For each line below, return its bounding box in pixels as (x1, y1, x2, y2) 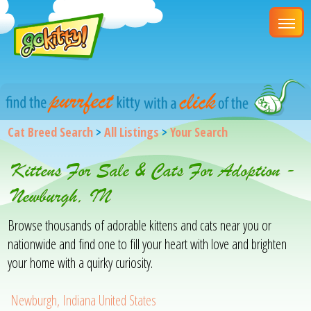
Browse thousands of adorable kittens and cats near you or (8, 215, 272, 235)
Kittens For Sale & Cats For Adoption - (11, 157, 296, 183)
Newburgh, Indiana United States (10, 290, 157, 310)
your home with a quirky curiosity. (8, 253, 153, 272)
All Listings (104, 123, 160, 140)
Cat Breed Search (8, 123, 94, 140)
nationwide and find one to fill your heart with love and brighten (8, 234, 287, 253)
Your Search (170, 123, 228, 140)
